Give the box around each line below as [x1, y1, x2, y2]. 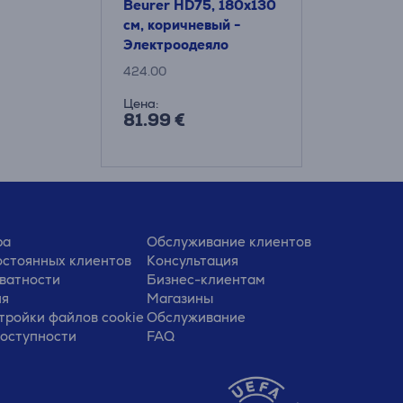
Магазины [146, 290, 213, 307]
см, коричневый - [123, 16, 241, 33]
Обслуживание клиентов [146, 233, 311, 250]
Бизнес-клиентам [146, 271, 265, 288]
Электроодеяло [123, 36, 228, 53]
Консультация [146, 252, 238, 269]
